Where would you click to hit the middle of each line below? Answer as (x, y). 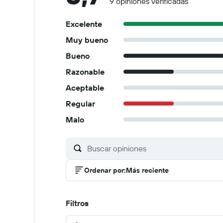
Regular (80, 104)
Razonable (85, 72)
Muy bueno (87, 40)
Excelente (84, 24)
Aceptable (85, 88)
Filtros (77, 203)
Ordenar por (104, 170)
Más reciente (147, 170)
